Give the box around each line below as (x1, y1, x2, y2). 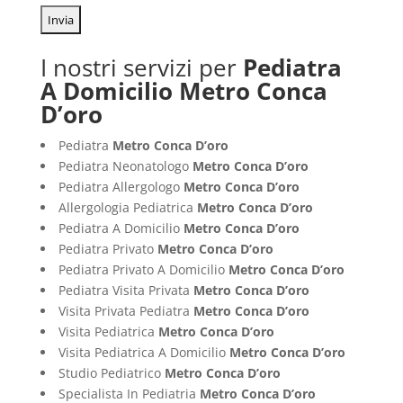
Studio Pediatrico (58, 364, 165, 382)
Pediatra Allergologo (58, 178, 184, 196)
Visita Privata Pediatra (58, 302, 193, 320)
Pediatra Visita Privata (58, 282, 193, 300)
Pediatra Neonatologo (58, 157, 193, 175)
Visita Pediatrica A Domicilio (58, 344, 229, 362)
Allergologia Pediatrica (58, 199, 197, 217)
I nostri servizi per (40, 51, 243, 85)
